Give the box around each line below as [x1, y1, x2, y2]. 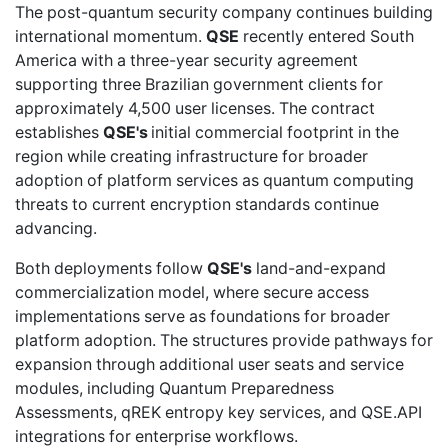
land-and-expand [252, 258, 386, 278]
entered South [308, 26, 414, 46]
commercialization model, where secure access [15, 282, 369, 302]
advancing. [15, 218, 97, 238]
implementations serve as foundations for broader [15, 306, 390, 326]
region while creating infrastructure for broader [15, 146, 368, 166]
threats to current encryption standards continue [15, 194, 379, 214]
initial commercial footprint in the [151, 122, 399, 142]
